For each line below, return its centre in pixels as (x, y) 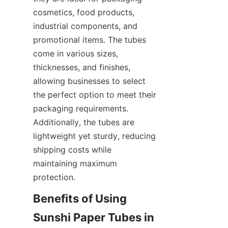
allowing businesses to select (89, 81)
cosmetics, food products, (84, 12)
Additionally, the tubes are (84, 122)
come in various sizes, (76, 53)
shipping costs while (72, 149)
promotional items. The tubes (90, 39)
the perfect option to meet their (95, 94)
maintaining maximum (75, 163)
